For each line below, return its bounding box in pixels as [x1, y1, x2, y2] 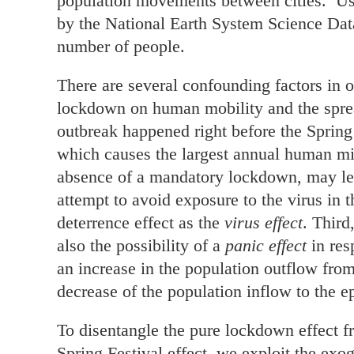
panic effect [225, 235, 307, 256]
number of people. [57, 36, 185, 57]
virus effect [224, 213, 303, 233]
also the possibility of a [57, 235, 225, 256]
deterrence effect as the [57, 213, 224, 233]
